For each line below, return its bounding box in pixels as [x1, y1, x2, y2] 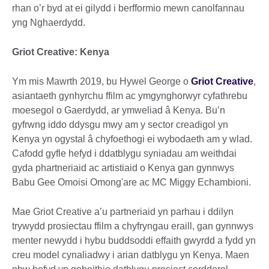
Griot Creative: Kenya [12, 47, 109, 58]
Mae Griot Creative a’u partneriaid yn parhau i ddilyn [12, 207, 234, 217]
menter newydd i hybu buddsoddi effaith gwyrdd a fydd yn [12, 235, 256, 246]
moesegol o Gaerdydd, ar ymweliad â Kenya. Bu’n [12, 105, 225, 116]
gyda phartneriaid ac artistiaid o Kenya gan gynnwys [12, 163, 234, 174]
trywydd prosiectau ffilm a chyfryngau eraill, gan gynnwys [12, 221, 253, 232]
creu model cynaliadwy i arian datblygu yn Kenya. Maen [12, 250, 249, 261]
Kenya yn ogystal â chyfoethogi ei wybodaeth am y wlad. [12, 134, 252, 145]
